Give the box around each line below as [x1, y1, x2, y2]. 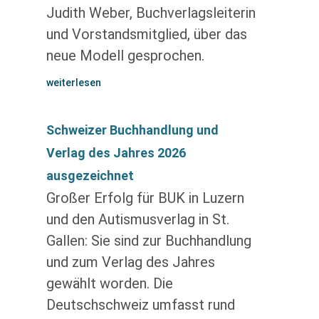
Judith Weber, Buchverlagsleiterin [46, 4, 256, 21]
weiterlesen [46, 77, 101, 88]
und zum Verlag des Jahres [46, 253, 215, 271]
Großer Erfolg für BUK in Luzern [46, 189, 244, 206]
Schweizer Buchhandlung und [46, 122, 219, 137]
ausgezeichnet [46, 168, 134, 183]
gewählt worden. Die [46, 275, 173, 292]
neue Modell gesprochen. [46, 47, 204, 64]
